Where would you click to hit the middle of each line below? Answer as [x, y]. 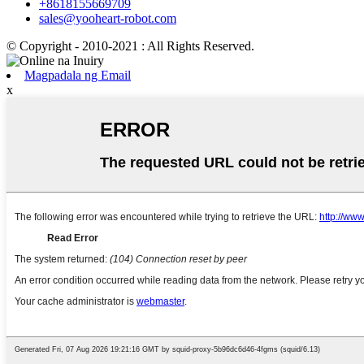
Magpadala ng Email [78, 75]
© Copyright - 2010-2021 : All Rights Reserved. [130, 45]
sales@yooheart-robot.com [108, 18]
